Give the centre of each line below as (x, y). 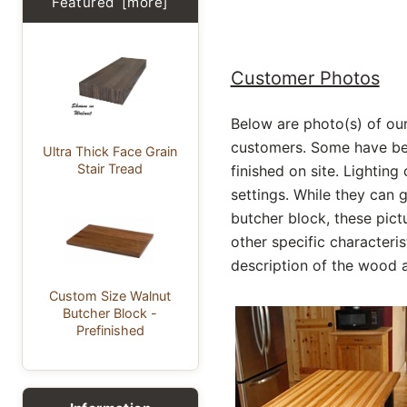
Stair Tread (110, 169)
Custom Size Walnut (110, 296)
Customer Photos (305, 79)
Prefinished (110, 331)
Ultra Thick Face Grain (110, 152)
